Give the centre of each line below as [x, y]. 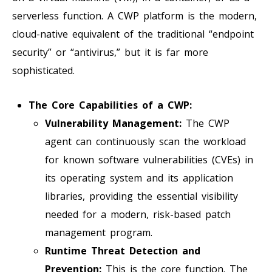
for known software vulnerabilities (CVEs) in [149, 159]
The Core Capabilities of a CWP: [110, 105]
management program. [99, 232]
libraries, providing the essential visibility [141, 196]
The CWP [206, 123]
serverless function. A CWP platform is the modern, [134, 15]
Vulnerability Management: [113, 123]
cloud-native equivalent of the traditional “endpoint [133, 34]
